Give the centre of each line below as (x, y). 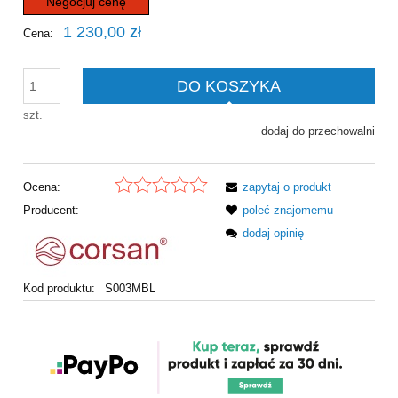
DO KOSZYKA (229, 86)
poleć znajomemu (288, 211)
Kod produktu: (59, 289)
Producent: (51, 211)
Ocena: (42, 187)
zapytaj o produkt (287, 187)
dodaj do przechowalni (318, 131)
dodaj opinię (273, 234)
